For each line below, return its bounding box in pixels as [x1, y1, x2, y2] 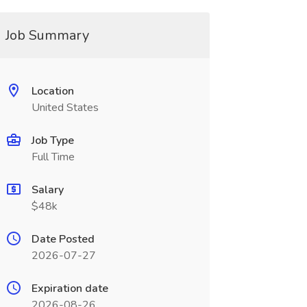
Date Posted [31, 232, 95, 247]
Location [31, 84, 74, 99]
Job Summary [5, 26, 89, 45]
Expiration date [31, 281, 108, 296]
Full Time [31, 149, 75, 164]
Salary [31, 182, 64, 197]
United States [31, 100, 99, 115]
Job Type [31, 133, 74, 148]
